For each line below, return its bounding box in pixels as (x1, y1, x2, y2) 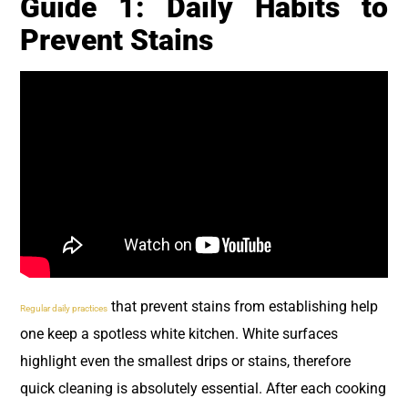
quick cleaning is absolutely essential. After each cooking (20, 379, 386, 397)
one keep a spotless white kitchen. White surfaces (20, 324, 338, 342)
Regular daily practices (20, 302, 107, 313)
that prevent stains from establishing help (107, 297, 378, 315)
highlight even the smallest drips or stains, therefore (20, 352, 351, 370)
